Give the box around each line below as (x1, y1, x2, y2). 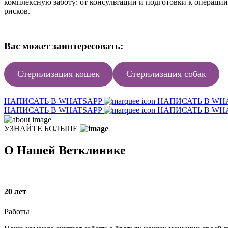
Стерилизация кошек (17, 69, 100, 79)
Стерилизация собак (126, 69, 206, 79)
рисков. (4, 6, 30, 15)
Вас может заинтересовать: (4, 41, 123, 52)
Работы (4, 207, 30, 216)
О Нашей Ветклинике (4, 144, 126, 157)
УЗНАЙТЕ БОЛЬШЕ (4, 124, 80, 133)
